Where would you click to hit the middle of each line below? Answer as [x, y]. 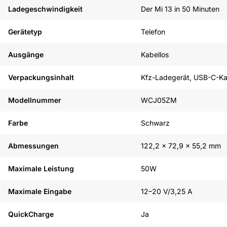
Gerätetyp [25, 32]
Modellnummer [35, 100]
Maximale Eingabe [40, 191]
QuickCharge [31, 214]
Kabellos [155, 54]
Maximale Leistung [41, 168]
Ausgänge [26, 54]
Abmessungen [33, 146]
